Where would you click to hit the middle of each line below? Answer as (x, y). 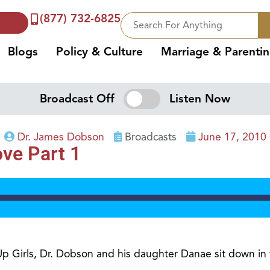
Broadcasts (150, 137)
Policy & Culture (100, 52)
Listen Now (199, 99)
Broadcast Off (77, 99)
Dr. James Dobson (61, 137)
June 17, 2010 (232, 137)
